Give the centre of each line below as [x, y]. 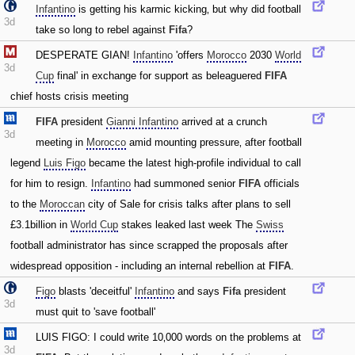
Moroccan [62, 204]
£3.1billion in [40, 225]
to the [25, 204]
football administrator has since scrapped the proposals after [149, 245]
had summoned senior [185, 183]
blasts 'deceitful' [95, 291]
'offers [190, 55]
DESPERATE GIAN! [84, 55]
